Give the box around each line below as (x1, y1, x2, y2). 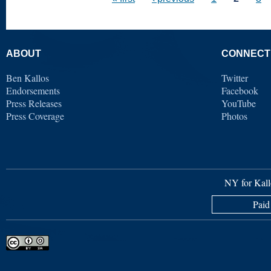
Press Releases (6, 96, 62, 109)
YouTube (221, 96, 256, 109)
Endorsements (6, 83, 60, 97)
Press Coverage (6, 109, 64, 122)
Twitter (221, 71, 248, 84)
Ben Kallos (6, 71, 49, 84)
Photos (221, 109, 247, 122)
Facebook (221, 83, 258, 97)
